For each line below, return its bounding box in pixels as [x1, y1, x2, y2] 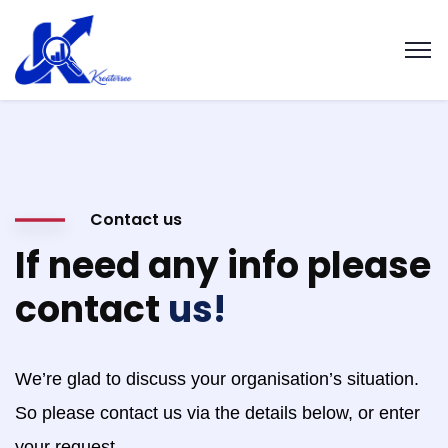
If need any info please [15, 240, 431, 291]
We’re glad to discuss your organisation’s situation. [15, 369, 419, 389]
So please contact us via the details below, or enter [15, 403, 420, 423]
